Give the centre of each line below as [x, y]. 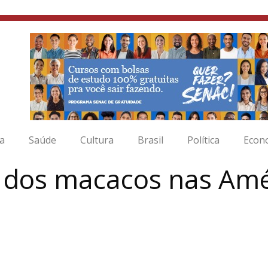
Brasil [150, 140]
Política [203, 140]
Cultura [97, 140]
